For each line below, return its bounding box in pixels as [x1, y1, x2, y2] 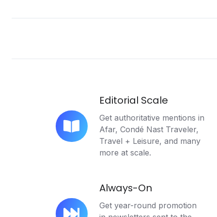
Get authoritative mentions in [99, 112, 204, 123]
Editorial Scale [99, 93, 168, 107]
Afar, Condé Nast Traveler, [99, 124, 199, 134]
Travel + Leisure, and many [99, 136, 201, 146]
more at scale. [99, 147, 151, 157]
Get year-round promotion [99, 201, 197, 210]
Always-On [99, 181, 152, 195]
